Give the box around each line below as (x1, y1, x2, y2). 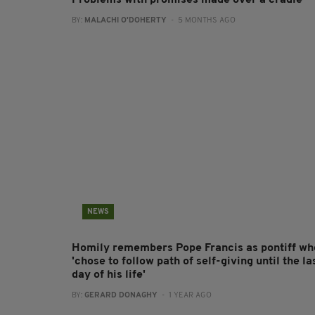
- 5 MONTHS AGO (167, 17, 236, 25)
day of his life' (72, 269, 146, 281)
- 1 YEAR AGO (157, 292, 212, 300)
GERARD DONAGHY (84, 292, 157, 300)
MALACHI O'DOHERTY (84, 17, 167, 25)
